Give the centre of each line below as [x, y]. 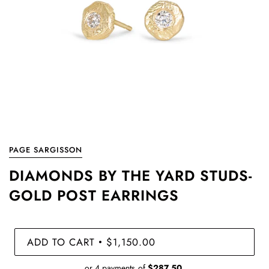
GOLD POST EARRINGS [94, 195]
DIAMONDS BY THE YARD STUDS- [131, 176]
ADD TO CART [61, 242]
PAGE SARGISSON [46, 150]
